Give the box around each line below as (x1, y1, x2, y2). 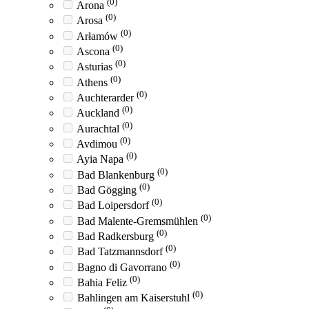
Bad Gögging (77, 184, 139, 197)
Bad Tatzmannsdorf (77, 246, 166, 258)
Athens (77, 76, 110, 88)
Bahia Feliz (77, 277, 130, 288)
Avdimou (77, 138, 120, 150)
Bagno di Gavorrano (77, 261, 170, 273)
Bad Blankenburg (77, 168, 157, 181)
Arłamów (77, 30, 121, 42)
